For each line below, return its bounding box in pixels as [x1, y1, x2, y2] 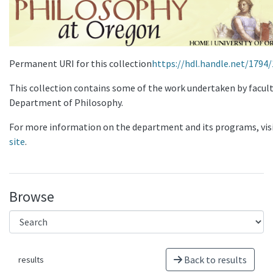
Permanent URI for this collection [9, 57, 152, 70]
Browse [9, 188, 54, 206]
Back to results [182, 253, 247, 266]
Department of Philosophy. [9, 96, 123, 109]
